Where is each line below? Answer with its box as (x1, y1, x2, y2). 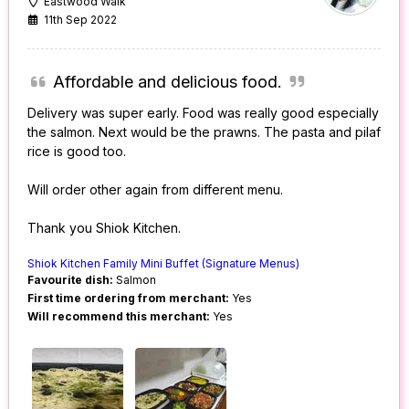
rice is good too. (27, 143, 127, 160)
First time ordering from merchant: (27, 291, 230, 306)
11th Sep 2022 (44, 13, 118, 27)
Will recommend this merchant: (27, 309, 211, 324)
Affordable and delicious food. (52, 72, 282, 92)
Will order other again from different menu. (27, 182, 284, 198)
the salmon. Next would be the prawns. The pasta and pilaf (27, 124, 382, 141)
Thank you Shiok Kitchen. (27, 220, 182, 236)
